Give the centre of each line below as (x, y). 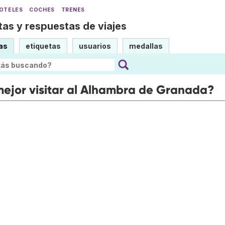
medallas (146, 46)
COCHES (42, 10)
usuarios (95, 46)
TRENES (73, 10)
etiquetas (43, 46)
